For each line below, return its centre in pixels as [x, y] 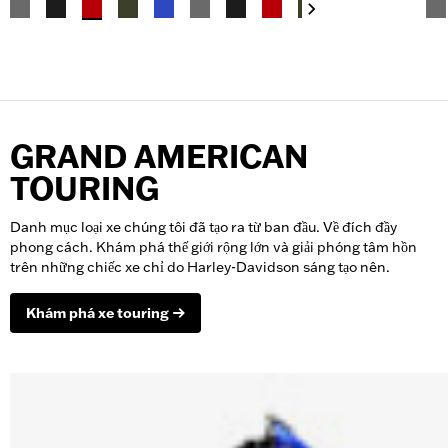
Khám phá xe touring [97, 313]
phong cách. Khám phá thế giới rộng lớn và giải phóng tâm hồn [213, 247]
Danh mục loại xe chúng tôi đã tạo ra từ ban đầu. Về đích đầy [203, 227]
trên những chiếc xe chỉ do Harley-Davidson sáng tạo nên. [200, 267]
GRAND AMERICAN [159, 157]
